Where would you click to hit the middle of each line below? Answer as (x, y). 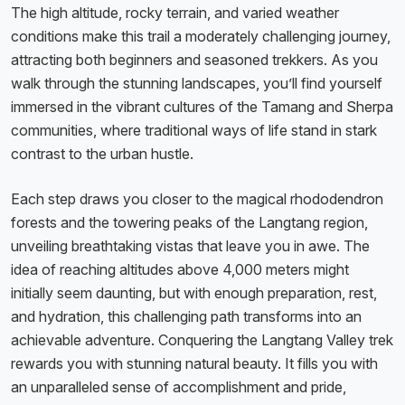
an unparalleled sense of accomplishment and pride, (179, 387)
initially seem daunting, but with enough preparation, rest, (194, 293)
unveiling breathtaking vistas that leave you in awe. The (190, 246)
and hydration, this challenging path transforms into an (186, 317)
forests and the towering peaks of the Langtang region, (189, 223)
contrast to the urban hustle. (102, 154)
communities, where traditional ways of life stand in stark (194, 131)
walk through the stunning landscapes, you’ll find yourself (197, 84)
